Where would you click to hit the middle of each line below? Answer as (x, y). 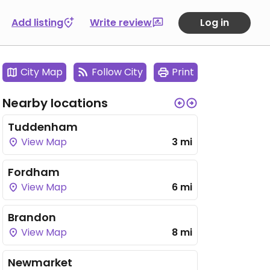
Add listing (37, 22)
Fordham (34, 172)
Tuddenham (43, 127)
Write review (121, 22)
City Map (42, 72)
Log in (215, 22)
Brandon (32, 217)
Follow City (117, 72)
